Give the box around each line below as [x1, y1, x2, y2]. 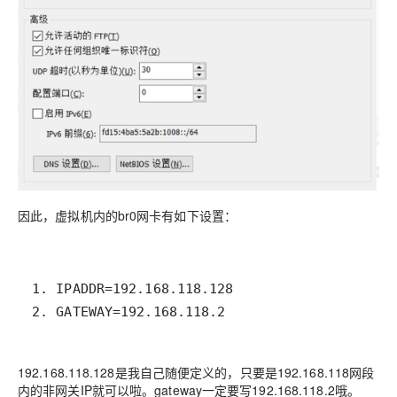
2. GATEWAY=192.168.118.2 [32, 303, 226, 320]
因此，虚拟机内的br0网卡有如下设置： [18, 206, 237, 224]
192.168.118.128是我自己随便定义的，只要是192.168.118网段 [18, 362, 375, 381]
